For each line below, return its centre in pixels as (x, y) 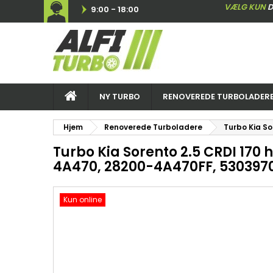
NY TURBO (120, 97)
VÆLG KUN (245, 7)
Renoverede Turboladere (153, 127)
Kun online (83, 200)
